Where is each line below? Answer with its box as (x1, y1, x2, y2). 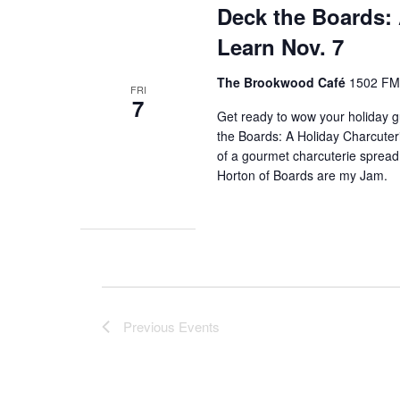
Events (179, 317, 220, 337)
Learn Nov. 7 (217, 30, 345, 62)
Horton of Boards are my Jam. (217, 165, 388, 184)
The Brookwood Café (217, 72, 350, 91)
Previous (123, 317, 179, 337)
